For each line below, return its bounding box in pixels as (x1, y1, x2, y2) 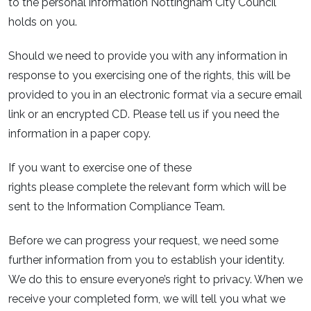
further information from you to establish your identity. (8, 253, 285, 267)
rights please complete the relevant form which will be (8, 180, 286, 194)
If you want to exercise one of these (8, 161, 192, 175)
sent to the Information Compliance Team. (8, 200, 225, 214)
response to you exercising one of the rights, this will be (8, 69, 290, 83)
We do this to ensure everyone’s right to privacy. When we (8, 272, 303, 286)
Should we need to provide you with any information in (8, 49, 287, 63)
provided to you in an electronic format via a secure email (8, 88, 302, 102)
